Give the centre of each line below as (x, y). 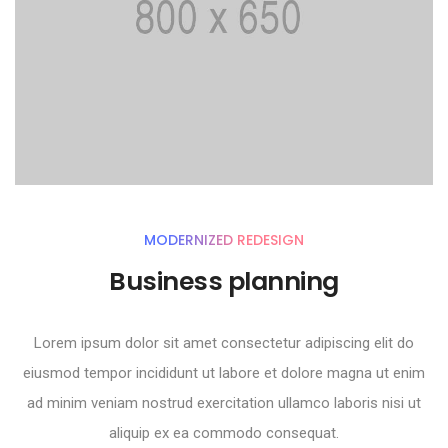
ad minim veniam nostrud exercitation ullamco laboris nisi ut (224, 402)
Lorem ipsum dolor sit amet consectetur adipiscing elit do (224, 342)
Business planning (224, 280)
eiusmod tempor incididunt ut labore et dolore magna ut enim (224, 372)
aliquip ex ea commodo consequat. (224, 432)
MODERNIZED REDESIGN (224, 239)
